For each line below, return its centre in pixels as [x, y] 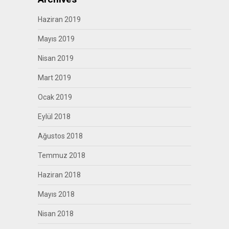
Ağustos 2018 [60, 136]
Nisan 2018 [55, 213]
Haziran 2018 [59, 175]
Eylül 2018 [54, 116]
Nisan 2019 [55, 58]
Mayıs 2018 [56, 194]
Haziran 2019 [59, 19]
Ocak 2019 [55, 97]
